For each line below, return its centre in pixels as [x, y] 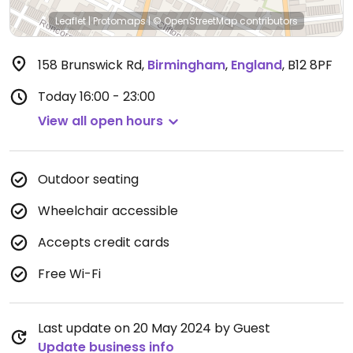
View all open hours [100, 121]
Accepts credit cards [104, 242]
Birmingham [186, 65]
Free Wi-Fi [69, 274]
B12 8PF [310, 65]
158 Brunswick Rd [90, 65]
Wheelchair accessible [108, 211]
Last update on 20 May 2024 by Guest [154, 328]
